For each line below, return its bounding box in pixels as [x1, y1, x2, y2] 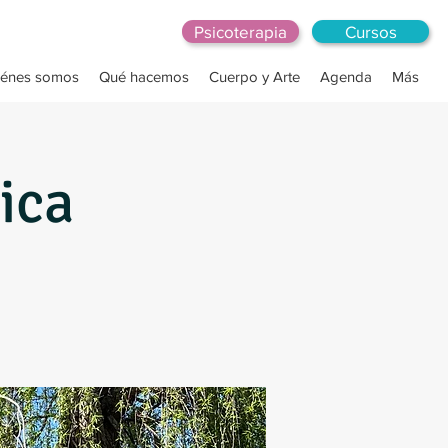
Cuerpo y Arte [209, 68, 300, 85]
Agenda [320, 68, 372, 85]
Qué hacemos [99, 68, 189, 85]
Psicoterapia [194, 22, 287, 41]
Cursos [344, 22, 397, 41]
